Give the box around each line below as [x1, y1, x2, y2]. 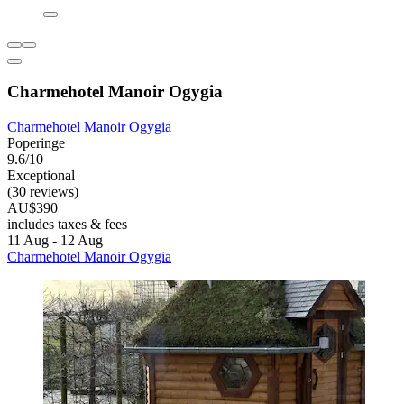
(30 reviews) [7, 183, 78, 199]
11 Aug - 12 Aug [7, 232, 103, 248]
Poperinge [7, 134, 65, 151]
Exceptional [7, 167, 75, 183]
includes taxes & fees [7, 216, 127, 232]
